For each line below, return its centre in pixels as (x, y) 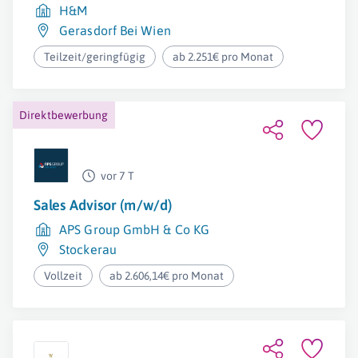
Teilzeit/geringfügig (95, 57)
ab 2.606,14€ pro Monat (167, 276)
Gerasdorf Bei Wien (115, 30)
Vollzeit (63, 276)
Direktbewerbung (64, 115)
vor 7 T (117, 176)
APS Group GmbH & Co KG (135, 229)
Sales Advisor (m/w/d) (103, 205)
